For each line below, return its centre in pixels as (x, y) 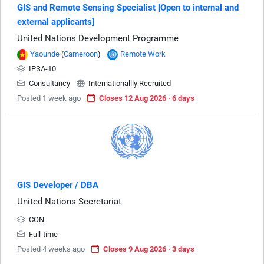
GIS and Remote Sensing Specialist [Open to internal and (128, 8)
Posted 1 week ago (49, 98)
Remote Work (143, 54)
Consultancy (49, 84)
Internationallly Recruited (129, 84)
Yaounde (45, 54)
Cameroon (81, 54)
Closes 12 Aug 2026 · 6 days (147, 98)
